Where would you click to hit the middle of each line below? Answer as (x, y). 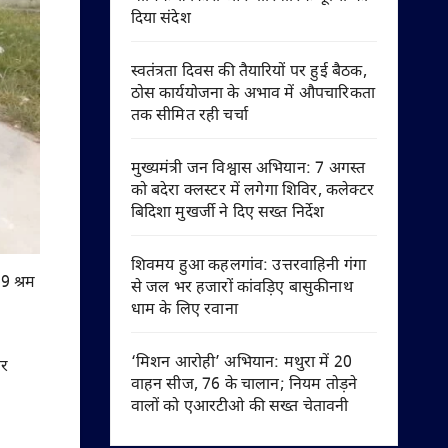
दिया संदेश (160, 19)
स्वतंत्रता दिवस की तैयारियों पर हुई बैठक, (248, 72)
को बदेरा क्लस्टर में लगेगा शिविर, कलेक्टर (252, 191)
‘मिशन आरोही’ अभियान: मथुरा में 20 (241, 363)
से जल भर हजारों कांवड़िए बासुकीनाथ (241, 288)
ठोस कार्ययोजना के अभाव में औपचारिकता (253, 94)
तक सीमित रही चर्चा (189, 116)
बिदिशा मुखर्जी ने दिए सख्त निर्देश (227, 213)
